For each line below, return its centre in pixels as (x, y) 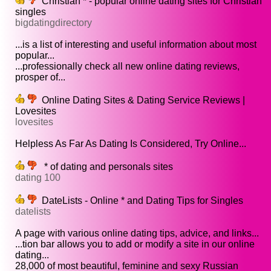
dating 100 (38, 178)
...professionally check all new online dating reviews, (127, 67)
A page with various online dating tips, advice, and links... (137, 233)
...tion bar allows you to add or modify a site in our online (135, 244)
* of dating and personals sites (105, 167)
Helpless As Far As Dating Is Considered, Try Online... (131, 144)
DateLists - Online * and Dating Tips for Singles (140, 201)
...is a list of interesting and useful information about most (136, 45)
